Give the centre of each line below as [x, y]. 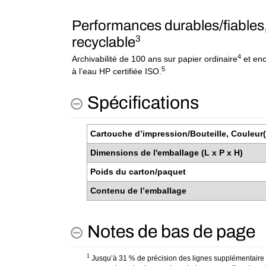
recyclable [104, 42]
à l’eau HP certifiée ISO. [117, 72]
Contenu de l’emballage [140, 191]
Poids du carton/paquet [139, 172]
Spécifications [143, 103]
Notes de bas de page [171, 231]
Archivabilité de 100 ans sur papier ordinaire [155, 59]
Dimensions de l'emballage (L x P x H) [168, 153]
